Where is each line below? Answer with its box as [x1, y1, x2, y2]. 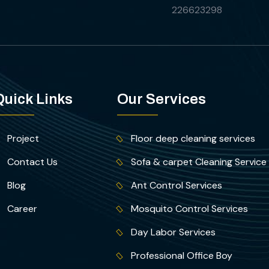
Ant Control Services [131, 179, 223, 192]
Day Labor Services [131, 226, 216, 239]
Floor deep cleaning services [131, 132, 256, 145]
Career [7, 202, 37, 216]
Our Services [117, 91, 207, 107]
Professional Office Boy [131, 249, 233, 262]
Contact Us [7, 156, 58, 169]
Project [7, 132, 39, 145]
